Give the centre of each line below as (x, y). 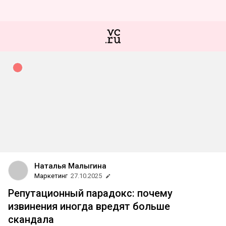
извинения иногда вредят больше (89, 206)
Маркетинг (51, 176)
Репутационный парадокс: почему (90, 193)
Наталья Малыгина (70, 166)
